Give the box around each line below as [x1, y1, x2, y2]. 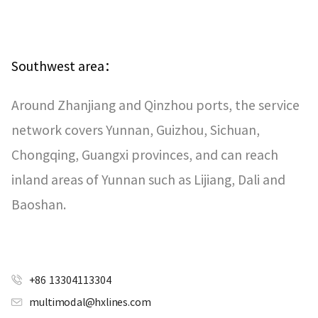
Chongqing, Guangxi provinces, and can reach [11, 145, 278, 164]
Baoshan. [11, 194, 66, 214]
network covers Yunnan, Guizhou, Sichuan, [11, 120, 260, 139]
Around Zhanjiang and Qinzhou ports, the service [11, 95, 300, 114]
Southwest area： [11, 56, 117, 75]
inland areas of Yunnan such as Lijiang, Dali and [11, 170, 285, 189]
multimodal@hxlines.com [29, 294, 151, 309]
